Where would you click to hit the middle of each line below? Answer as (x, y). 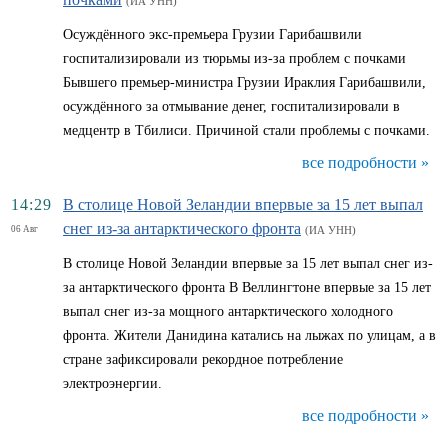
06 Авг (24, 229)
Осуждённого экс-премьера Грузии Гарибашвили (212, 34)
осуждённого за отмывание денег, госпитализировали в (231, 106)
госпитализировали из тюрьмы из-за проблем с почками (234, 58)
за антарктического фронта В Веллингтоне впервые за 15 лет (247, 287)
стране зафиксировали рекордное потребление (203, 359)
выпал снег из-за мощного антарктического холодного (228, 311)
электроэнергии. (112, 383)
